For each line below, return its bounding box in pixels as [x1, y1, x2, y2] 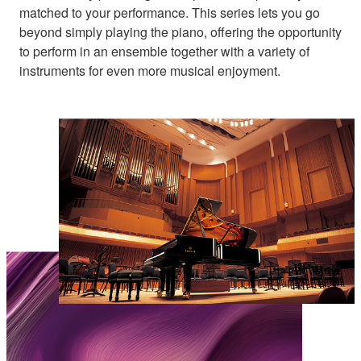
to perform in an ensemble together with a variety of [19, 41, 309, 60]
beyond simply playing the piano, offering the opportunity [19, 22, 342, 41]
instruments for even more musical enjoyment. [19, 60, 280, 80]
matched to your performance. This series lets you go [19, 2, 320, 22]
